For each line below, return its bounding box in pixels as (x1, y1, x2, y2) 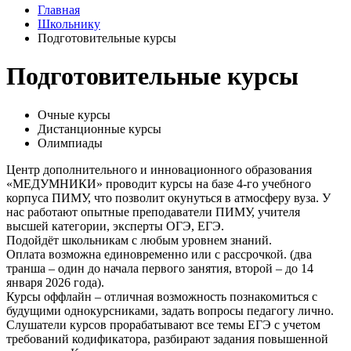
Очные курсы (38, 107, 110, 121)
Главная (38, 2, 80, 16)
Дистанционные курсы (38, 121, 161, 136)
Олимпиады (38, 136, 103, 150)
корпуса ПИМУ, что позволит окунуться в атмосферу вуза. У (6, 190, 331, 204)
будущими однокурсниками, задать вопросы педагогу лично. (6, 303, 334, 317)
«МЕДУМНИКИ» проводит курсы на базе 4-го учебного (6, 176, 311, 190)
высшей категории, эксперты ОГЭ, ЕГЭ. (6, 219, 224, 233)
